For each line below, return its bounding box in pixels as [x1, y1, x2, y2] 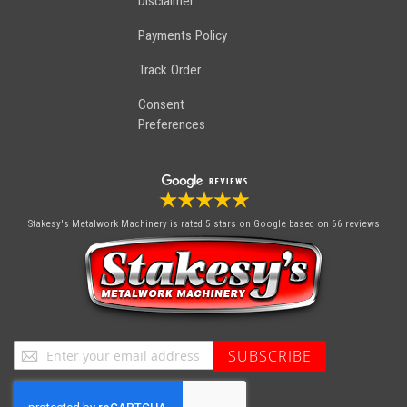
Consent [137, 96, 184, 113]
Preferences [137, 116, 205, 133]
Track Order [137, 62, 201, 78]
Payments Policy [137, 27, 227, 44]
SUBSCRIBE [228, 346, 312, 366]
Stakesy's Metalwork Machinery [27, 218, 167, 230]
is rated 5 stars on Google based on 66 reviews [169, 218, 380, 230]
